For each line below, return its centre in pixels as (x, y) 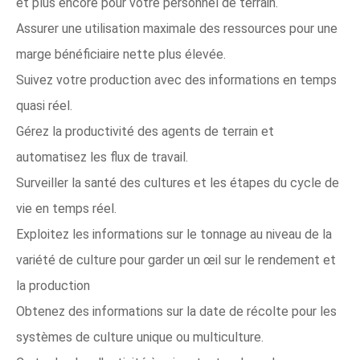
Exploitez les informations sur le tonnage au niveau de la (174, 234)
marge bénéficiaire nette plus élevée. (121, 54)
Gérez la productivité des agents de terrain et (145, 131)
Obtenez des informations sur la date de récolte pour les (176, 311)
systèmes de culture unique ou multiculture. (140, 337)
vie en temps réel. (66, 209)
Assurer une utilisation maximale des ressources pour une (177, 29)
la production (53, 286)
